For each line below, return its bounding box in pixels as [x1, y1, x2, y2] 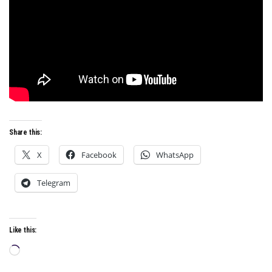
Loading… [19, 245, 72, 257]
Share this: [9, 127, 42, 137]
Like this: [9, 225, 37, 234]
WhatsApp [156, 149, 194, 160]
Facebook [81, 149, 117, 160]
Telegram [37, 177, 70, 188]
